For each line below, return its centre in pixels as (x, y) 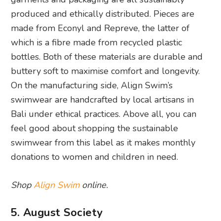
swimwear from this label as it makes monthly (103, 142)
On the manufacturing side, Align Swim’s (92, 85)
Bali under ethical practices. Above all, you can (104, 114)
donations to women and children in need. (95, 157)
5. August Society (57, 212)
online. (94, 185)
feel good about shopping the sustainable (95, 128)
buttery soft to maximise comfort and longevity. (106, 71)
